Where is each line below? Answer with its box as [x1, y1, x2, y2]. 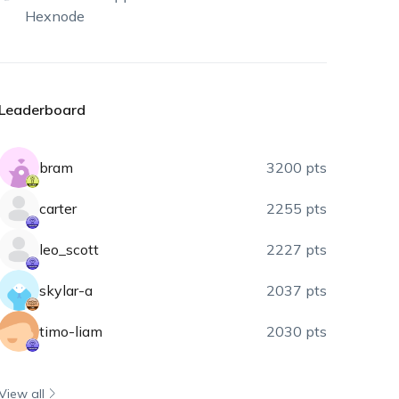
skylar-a [39, 281, 94, 299]
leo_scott [39, 240, 100, 258]
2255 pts [266, 199, 328, 217]
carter [39, 199, 77, 217]
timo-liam [39, 322, 103, 340]
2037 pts [266, 281, 328, 299]
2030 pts [266, 322, 328, 340]
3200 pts [266, 159, 328, 176]
